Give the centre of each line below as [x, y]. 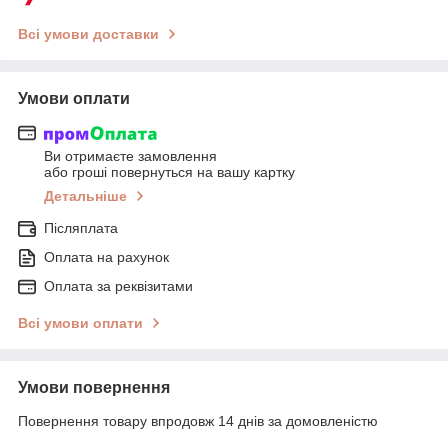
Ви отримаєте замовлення [130, 156]
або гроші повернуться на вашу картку [169, 172]
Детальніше [85, 196]
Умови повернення [94, 388]
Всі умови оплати [80, 323]
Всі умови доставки [88, 33]
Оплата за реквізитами [118, 286]
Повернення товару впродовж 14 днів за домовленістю [198, 421]
